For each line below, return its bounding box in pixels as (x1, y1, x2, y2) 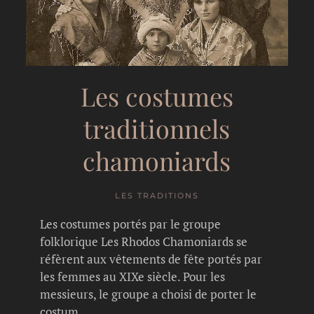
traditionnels (83, 111, 231, 145)
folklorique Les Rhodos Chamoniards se (40, 233, 248, 250)
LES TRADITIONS (114, 190, 199, 200)
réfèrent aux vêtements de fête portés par (40, 250, 263, 267)
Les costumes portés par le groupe (40, 215, 221, 232)
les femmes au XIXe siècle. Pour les (40, 268, 226, 285)
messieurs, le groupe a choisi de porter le (40, 285, 257, 302)
